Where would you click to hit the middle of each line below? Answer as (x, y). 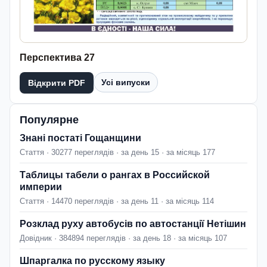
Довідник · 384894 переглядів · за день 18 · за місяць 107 (123, 238)
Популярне (49, 119)
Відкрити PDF (57, 83)
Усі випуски (126, 82)
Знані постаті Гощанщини (80, 138)
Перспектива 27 (57, 57)
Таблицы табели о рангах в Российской (115, 175)
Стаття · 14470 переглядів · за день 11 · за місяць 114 (117, 201)
